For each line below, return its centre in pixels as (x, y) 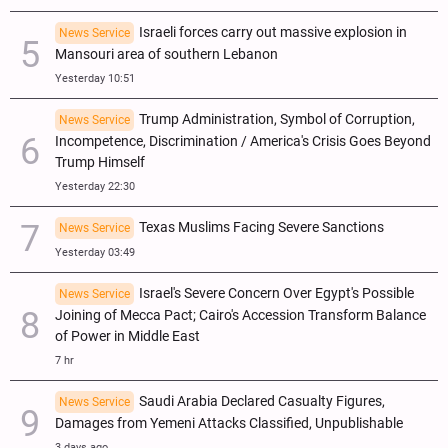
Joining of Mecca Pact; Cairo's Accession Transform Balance (240, 315)
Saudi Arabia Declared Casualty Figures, (262, 401)
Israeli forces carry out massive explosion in (273, 32)
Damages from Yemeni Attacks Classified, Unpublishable (229, 423)
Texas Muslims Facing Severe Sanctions (261, 227)
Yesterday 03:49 (95, 252)
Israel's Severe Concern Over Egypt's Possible (276, 293)
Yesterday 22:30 (95, 186)
